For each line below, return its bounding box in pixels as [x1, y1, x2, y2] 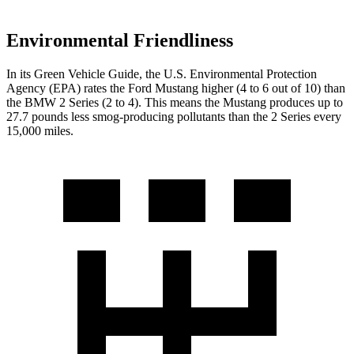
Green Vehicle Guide [34, 66, 139, 81]
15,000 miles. [6, 123, 73, 137]
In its [6, 66, 34, 81]
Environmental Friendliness [6, 29, 233, 51]
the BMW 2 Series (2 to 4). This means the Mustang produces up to [6, 95, 343, 109]
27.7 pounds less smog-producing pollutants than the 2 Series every [6, 109, 341, 123]
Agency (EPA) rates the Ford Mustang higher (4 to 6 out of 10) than [6, 81, 345, 95]
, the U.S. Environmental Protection [139, 66, 317, 81]
